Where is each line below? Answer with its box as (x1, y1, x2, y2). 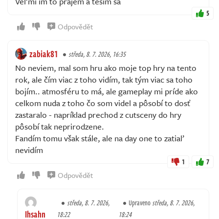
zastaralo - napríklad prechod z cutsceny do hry (15, 109, 181, 121)
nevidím (15, 144, 43, 156)
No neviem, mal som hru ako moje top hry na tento (15, 62, 197, 74)
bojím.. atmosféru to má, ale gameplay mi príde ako (15, 85, 198, 98)
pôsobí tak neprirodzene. (15, 120, 104, 133)
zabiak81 (29, 47, 58, 61)
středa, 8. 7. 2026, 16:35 (68, 49, 126, 60)
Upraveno (129, 197, 153, 208)
